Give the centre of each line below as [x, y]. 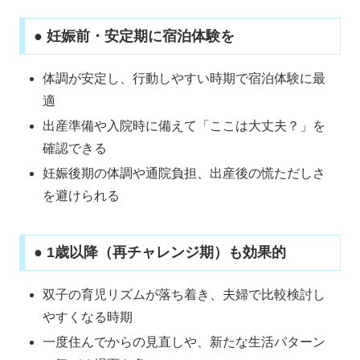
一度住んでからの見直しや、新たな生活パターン [184, 342]
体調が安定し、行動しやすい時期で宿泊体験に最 [184, 78]
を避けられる [82, 196]
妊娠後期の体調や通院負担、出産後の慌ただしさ [184, 174]
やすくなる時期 [88, 317]
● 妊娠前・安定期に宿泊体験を [134, 36]
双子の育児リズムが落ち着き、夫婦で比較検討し [184, 295]
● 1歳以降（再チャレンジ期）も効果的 [160, 253]
